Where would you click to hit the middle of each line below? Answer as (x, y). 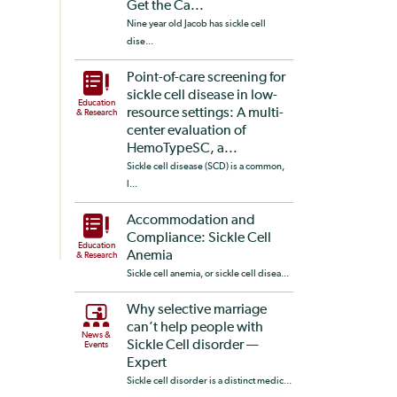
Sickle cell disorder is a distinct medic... (209, 381)
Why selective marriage (196, 310)
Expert (146, 363)
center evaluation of (186, 131)
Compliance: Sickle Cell (198, 238)
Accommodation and (191, 221)
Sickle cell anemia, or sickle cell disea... (207, 273)
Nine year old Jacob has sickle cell (196, 23)
